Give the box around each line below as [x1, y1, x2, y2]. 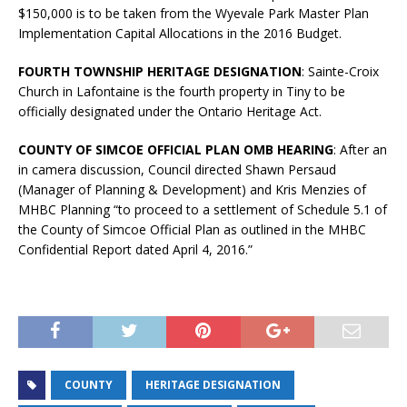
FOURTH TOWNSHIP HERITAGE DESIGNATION [18, 62, 302, 80]
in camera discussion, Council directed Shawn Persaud [18, 160, 336, 178]
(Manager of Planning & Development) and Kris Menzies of [18, 180, 366, 198]
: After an [333, 140, 387, 158]
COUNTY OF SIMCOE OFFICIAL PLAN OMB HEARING [18, 140, 333, 158]
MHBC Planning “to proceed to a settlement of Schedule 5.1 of [18, 200, 387, 218]
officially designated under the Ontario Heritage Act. [18, 102, 322, 120]
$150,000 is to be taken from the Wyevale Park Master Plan [18, 4, 369, 22]
